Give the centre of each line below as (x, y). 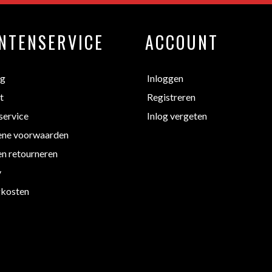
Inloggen (165, 78)
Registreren (171, 97)
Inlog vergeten (177, 115)
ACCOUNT (182, 42)
